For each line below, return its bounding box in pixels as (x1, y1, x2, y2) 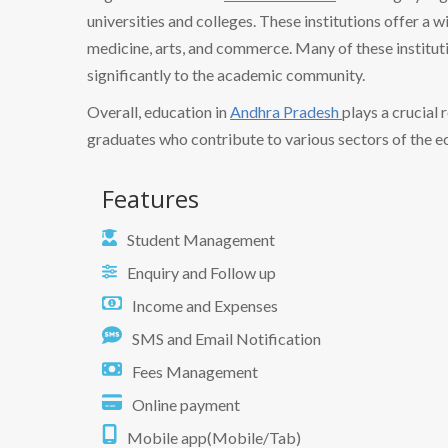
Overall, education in (87, 101, 230, 121)
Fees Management (132, 361, 258, 381)
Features (102, 181, 199, 215)
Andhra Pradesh (230, 101, 342, 121)
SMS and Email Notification (132, 328, 321, 348)
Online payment (132, 394, 240, 414)
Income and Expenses (132, 295, 278, 315)
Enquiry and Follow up (127, 262, 276, 282)
